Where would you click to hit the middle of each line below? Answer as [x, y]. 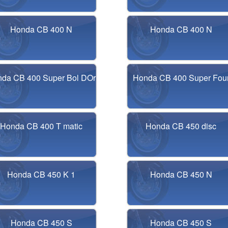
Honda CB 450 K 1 [41, 174]
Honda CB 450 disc [181, 126]
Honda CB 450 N [181, 174]
